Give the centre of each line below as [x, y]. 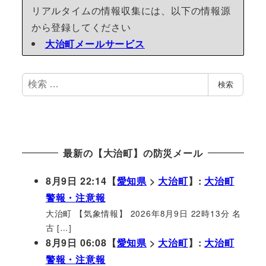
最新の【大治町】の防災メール [133, 153]
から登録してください [81, 27]
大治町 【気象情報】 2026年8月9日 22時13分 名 [143, 213]
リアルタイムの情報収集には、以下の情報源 [131, 10]
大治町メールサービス [95, 43]
